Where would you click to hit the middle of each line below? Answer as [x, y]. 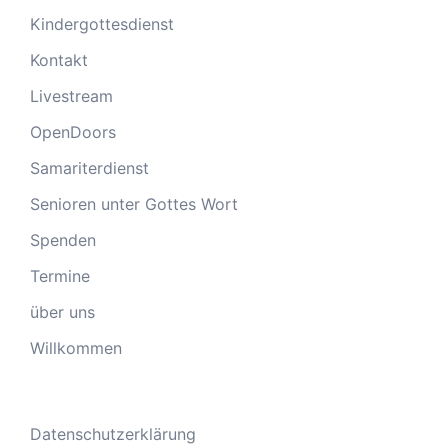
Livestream [71, 96]
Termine [60, 276]
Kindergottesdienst [102, 24]
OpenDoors [73, 132]
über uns [62, 312]
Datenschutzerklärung [113, 434]
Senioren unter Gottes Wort [134, 204]
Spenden [63, 240]
